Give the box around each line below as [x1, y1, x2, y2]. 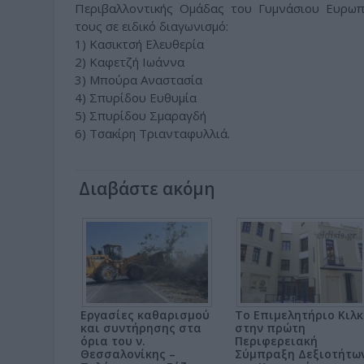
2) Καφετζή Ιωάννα [75, 54, 184, 70]
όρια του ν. [80, 333, 145, 349]
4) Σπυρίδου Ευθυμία [75, 89, 197, 106]
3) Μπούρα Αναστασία [75, 71, 202, 88]
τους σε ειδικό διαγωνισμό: [75, 18, 228, 34]
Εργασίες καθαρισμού [80, 307, 210, 323]
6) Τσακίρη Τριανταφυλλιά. [75, 125, 230, 141]
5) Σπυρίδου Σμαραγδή [75, 107, 206, 123]
